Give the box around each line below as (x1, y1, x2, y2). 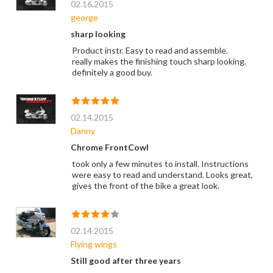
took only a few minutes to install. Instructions (71, 158, 249, 169)
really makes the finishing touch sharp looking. (71, 56, 246, 67)
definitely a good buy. (71, 67, 152, 78)
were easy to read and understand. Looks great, (71, 169, 253, 180)
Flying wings (70, 239, 117, 250)
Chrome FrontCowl (70, 142, 149, 153)
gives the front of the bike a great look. (71, 180, 219, 191)
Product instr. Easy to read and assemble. (71, 45, 228, 56)
